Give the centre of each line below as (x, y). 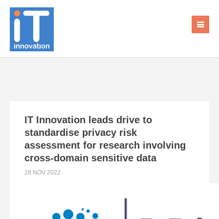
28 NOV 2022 (43, 173)
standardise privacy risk (81, 132)
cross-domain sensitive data (90, 158)
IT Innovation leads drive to (88, 120)
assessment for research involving (105, 145)
